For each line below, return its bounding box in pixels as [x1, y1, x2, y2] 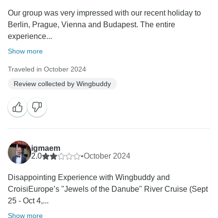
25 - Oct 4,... [8, 197, 49, 205]
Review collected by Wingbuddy [14, 79, 111, 88]
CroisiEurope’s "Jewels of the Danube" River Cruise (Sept [8, 185, 208, 194]
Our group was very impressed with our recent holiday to [8, 9, 201, 18]
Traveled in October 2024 [8, 65, 86, 73]
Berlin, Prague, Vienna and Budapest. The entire [8, 20, 175, 29]
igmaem [31, 144, 60, 153]
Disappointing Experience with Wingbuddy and [8, 173, 170, 182]
